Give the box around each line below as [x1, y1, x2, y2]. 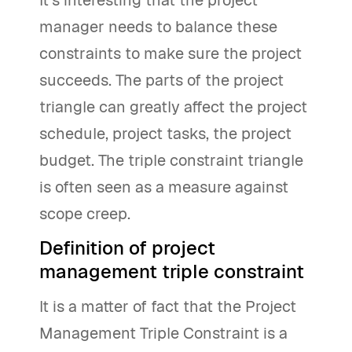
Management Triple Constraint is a [39, 323, 288, 343]
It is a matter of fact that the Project [39, 296, 296, 317]
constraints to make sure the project [39, 43, 302, 64]
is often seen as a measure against [39, 177, 288, 197]
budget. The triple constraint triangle [39, 150, 303, 170]
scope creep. [39, 203, 130, 224]
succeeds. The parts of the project [39, 70, 284, 90]
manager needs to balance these [39, 16, 277, 37]
